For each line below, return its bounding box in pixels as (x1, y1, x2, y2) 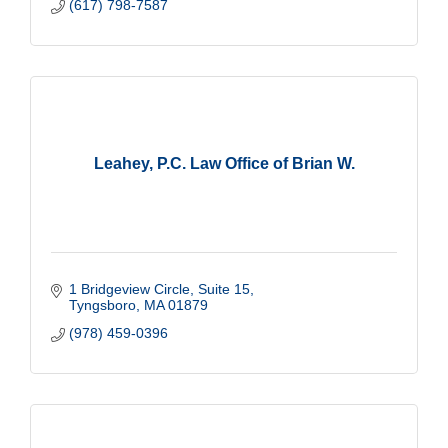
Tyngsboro (68, 296, 136, 313)
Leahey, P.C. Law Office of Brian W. (93, 154, 355, 172)
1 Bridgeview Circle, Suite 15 (68, 280, 250, 297)
